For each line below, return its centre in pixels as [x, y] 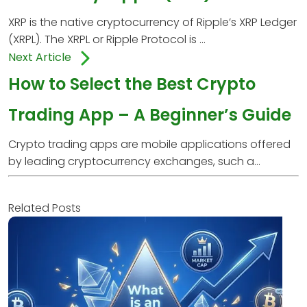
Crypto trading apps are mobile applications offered [149, 144]
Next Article [41, 58]
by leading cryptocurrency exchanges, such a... [134, 161]
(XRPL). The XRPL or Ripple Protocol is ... [107, 39]
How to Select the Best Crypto [132, 84]
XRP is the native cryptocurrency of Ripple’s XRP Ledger [152, 22]
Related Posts [45, 208]
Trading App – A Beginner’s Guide [150, 114]
